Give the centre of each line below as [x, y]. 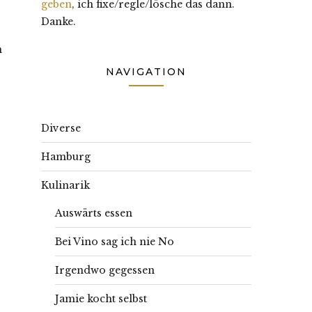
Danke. [58, 22]
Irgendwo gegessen [105, 270]
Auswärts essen [94, 213]
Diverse [61, 128]
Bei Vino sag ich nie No [115, 242]
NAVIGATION [146, 72]
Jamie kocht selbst [101, 299]
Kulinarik [65, 185]
